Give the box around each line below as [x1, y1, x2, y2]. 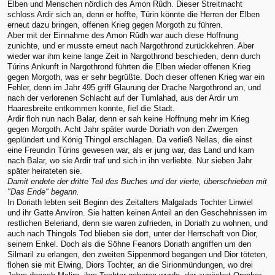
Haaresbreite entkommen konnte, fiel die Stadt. [7, 103, 175, 113]
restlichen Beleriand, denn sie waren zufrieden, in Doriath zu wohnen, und [7, 218, 268, 228]
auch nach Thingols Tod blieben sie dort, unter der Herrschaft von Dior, [7, 228, 258, 238]
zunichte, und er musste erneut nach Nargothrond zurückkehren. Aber [7, 41, 254, 50]
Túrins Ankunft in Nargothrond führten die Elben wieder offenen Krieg [7, 61, 250, 71]
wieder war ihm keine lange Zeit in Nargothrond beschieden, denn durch [7, 51, 260, 61]
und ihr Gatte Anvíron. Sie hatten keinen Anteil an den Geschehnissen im [7, 207, 267, 217]
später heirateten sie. [7, 166, 82, 176]
